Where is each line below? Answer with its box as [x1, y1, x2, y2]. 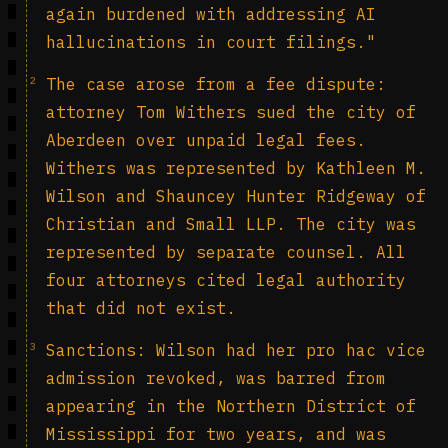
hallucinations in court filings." [46, 32, 376, 52]
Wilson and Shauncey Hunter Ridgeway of [46, 186, 426, 206]
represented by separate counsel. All [46, 242, 406, 262]
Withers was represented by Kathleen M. [46, 158, 426, 178]
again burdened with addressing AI [46, 4, 376, 24]
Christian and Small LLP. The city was [46, 214, 416, 234]
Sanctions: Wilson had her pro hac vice [46, 340, 426, 360]
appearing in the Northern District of [46, 396, 416, 416]
